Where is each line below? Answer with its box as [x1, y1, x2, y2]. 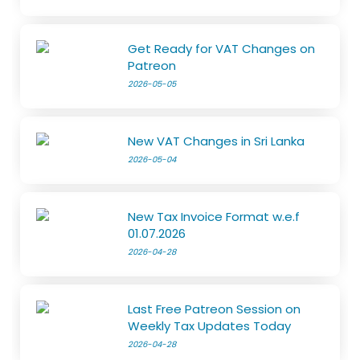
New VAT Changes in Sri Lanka [128, 133, 305, 149]
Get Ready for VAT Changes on [128, 40, 316, 57]
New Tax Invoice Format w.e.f [128, 208, 301, 225]
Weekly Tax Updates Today [128, 317, 292, 334]
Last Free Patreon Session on [128, 301, 301, 317]
